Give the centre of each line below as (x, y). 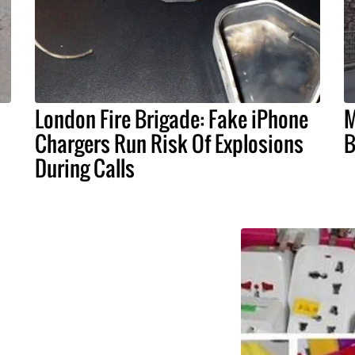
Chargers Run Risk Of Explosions (169, 143)
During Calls (85, 168)
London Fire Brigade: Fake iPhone (172, 118)
